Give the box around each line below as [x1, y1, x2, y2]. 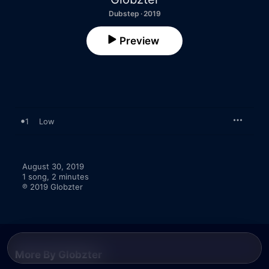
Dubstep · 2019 [108, 9, 161, 18]
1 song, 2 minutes [22, 172, 89, 181]
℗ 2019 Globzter [22, 182, 83, 192]
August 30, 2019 [22, 162, 84, 171]
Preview [119, 35, 159, 47]
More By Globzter [15, 249, 102, 261]
